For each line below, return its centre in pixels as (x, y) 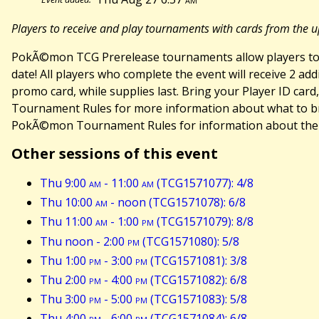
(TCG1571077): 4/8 (204, 183)
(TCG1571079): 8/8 (204, 222)
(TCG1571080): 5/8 (189, 241)
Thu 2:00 (64, 280)
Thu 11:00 (68, 222)
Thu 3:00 (64, 299)
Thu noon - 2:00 (84, 241)
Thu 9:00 (64, 183)
